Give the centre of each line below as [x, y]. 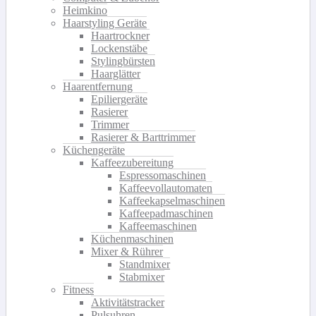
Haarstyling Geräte [105, 23]
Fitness [78, 289]
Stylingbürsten [123, 61]
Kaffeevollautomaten [166, 188]
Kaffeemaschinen [158, 226]
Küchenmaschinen [132, 238]
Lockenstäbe [119, 48]
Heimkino [85, 10]
